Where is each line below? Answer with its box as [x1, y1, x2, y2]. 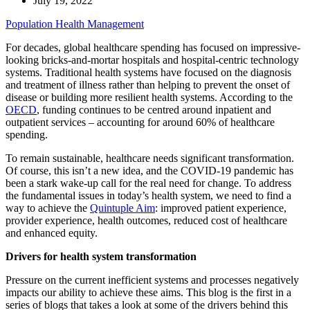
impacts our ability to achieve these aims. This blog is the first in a [6, 286, 291, 299]
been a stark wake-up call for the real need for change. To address [6, 177, 291, 190]
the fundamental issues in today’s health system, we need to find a [6, 190, 291, 202]
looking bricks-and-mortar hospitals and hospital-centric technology [6, 54, 299, 66]
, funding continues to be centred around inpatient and [37, 104, 271, 116]
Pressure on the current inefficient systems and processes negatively [6, 274, 299, 286]
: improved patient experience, [155, 202, 286, 215]
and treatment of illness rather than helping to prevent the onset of [6, 79, 290, 91]
